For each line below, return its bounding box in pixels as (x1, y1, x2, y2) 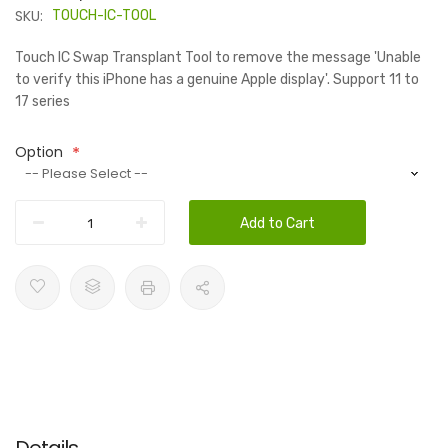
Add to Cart (240, 215, 315, 232)
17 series (15, 93, 70, 110)
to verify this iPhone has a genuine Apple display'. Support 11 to (15, 71, 419, 88)
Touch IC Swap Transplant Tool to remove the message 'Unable (15, 49, 421, 66)
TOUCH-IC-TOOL (52, 7, 156, 24)
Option (15, 142, 63, 162)
